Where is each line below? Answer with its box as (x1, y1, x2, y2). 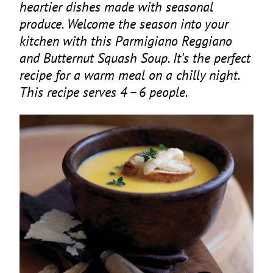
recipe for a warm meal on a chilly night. (19, 66, 239, 84)
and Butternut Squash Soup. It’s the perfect (19, 49, 250, 67)
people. (146, 83, 188, 101)
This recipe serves (19, 83, 120, 101)
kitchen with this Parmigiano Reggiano (19, 32, 232, 50)
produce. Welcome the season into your (19, 15, 229, 33)
